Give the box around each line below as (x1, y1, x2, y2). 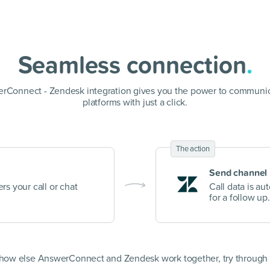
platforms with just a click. (83, 96, 187, 108)
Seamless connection (17, 46, 246, 83)
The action (176, 144, 210, 154)
